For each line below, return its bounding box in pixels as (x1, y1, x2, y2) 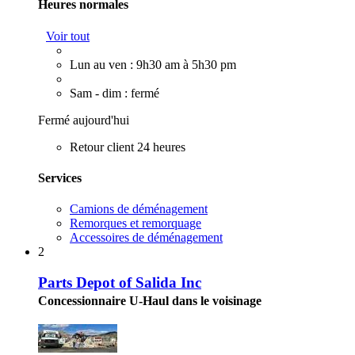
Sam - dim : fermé (70, 86, 159, 100)
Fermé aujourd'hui (38, 113, 129, 127)
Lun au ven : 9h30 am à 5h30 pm (70, 57, 236, 71)
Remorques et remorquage (70, 216, 201, 231)
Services (38, 170, 82, 185)
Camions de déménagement (70, 202, 208, 216)
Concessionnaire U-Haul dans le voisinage (38, 293, 261, 307)
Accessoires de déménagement (70, 231, 223, 245)
